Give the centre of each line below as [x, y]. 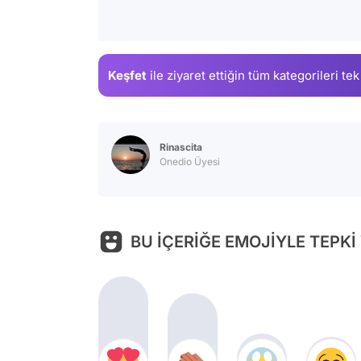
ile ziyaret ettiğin [197, 75]
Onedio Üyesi [190, 162]
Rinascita [181, 147]
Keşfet [127, 75]
